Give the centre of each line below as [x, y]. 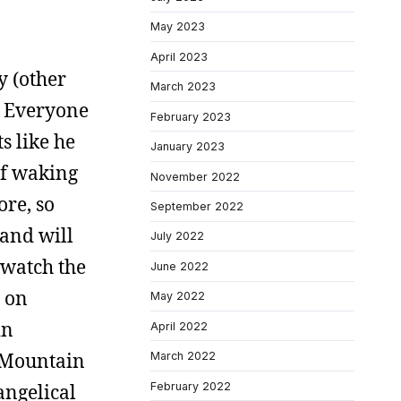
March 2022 [183, 356]
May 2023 [178, 27]
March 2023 [183, 87]
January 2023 [188, 147]
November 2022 [195, 176]
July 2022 [177, 236]
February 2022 [191, 386]
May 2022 [178, 296]
